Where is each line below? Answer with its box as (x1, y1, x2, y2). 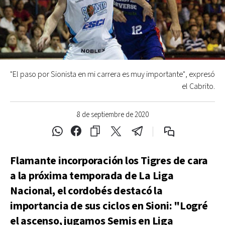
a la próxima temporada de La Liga (10, 169, 174, 183)
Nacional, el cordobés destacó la (10, 184, 163, 198)
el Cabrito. (182, 81, 215, 92)
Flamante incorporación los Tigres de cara (10, 154, 208, 168)
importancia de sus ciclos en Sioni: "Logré (10, 199, 208, 213)
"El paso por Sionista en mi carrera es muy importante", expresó (10, 69, 215, 80)
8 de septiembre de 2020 (76, 110, 149, 120)
